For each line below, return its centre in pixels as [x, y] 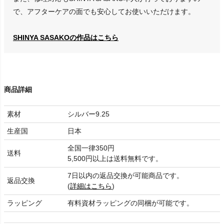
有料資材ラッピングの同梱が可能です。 [130, 203]
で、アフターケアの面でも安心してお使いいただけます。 [104, 12]
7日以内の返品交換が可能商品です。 [125, 176]
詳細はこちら [91, 186]
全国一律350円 [91, 148]
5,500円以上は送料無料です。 [115, 159]
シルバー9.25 [88, 114]
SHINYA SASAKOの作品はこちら [66, 38]
